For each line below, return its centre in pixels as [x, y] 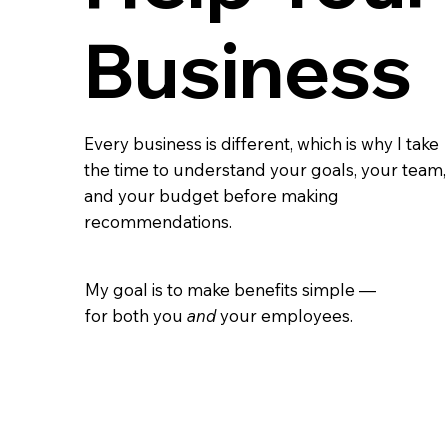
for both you [135, 316]
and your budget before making [211, 196]
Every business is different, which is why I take [261, 144]
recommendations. [158, 222]
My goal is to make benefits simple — [230, 290]
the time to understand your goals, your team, [265, 170]
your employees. [286, 316]
